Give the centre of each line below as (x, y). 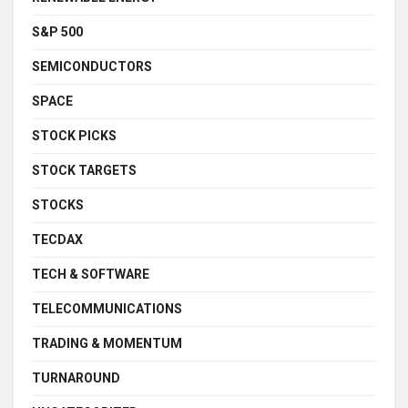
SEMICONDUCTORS (92, 67)
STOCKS (58, 205)
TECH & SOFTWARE (91, 275)
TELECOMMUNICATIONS (107, 309)
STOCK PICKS (74, 136)
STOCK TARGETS (84, 171)
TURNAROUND (76, 378)
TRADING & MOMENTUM (107, 344)
